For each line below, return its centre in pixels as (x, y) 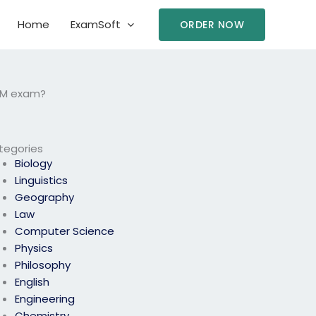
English (32, 282)
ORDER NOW (212, 25)
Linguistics (42, 181)
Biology (34, 164)
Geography (45, 197)
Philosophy (43, 265)
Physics (34, 248)
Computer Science (65, 231)
